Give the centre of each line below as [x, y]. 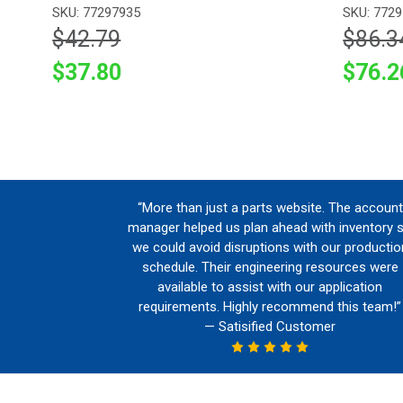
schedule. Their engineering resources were [270, 267]
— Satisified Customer [270, 326]
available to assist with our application [270, 287]
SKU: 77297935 [97, 13]
